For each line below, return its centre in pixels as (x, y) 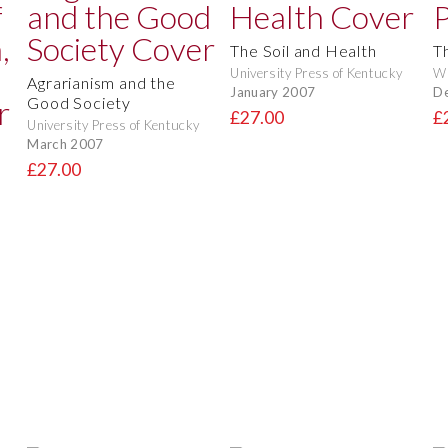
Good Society (79, 103)
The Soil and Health (303, 51)
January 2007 (273, 91)
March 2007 (65, 143)
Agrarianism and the (101, 83)
